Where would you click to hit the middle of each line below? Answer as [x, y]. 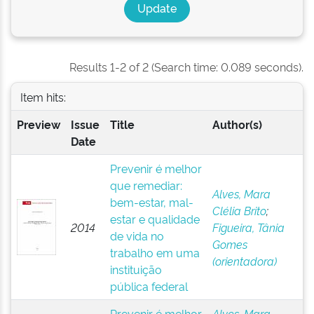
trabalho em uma [155, 252]
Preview [38, 124]
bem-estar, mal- [151, 202]
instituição [136, 269]
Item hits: [43, 96]
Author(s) [237, 124]
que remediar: [146, 185]
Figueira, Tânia [248, 227]
